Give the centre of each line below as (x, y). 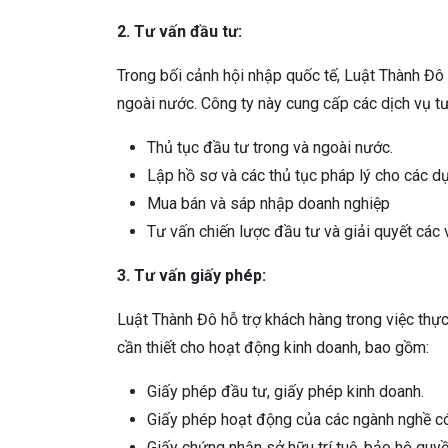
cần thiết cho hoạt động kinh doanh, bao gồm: (273, 347)
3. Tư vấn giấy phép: (191, 275)
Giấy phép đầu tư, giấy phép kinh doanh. (285, 391)
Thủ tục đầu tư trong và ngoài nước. (270, 147)
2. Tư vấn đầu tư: (179, 31)
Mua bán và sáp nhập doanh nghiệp (268, 203)
